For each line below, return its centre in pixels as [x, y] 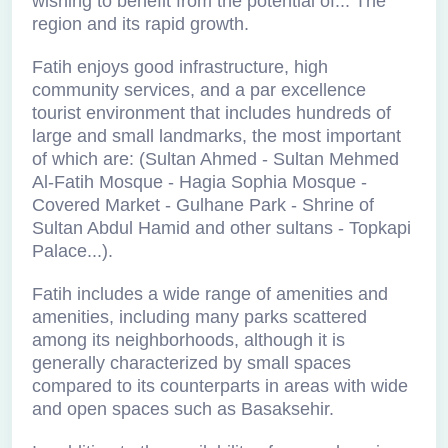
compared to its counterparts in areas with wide [220, 386]
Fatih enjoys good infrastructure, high [180, 67]
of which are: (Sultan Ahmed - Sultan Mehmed [215, 159]
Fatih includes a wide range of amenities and [210, 294]
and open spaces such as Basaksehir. [183, 409]
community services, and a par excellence [199, 90]
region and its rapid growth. [140, 24]
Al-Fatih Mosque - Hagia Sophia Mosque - [199, 182]
